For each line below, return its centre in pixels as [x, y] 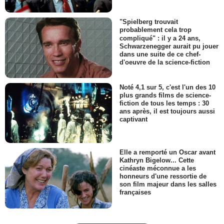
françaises [135, 192]
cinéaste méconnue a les [158, 168]
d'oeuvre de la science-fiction [165, 62]
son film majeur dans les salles [168, 184]
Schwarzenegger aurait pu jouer [169, 46]
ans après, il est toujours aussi [167, 111]
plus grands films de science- [165, 95]
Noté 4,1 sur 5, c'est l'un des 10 [167, 87]
